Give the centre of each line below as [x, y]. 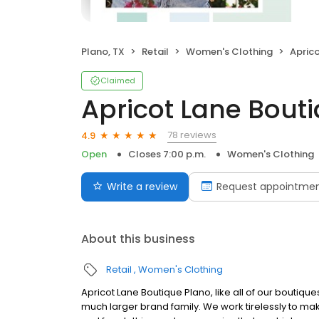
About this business [138, 239]
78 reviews [192, 135]
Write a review [142, 187]
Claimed [118, 80]
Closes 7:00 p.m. [167, 154]
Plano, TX [103, 52]
